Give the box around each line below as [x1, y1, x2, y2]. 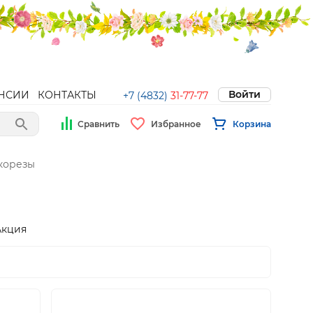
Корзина [233, 118, 271, 129]
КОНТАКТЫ [38, 89, 96, 101]
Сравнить [78, 118, 119, 129]
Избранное [151, 118, 201, 129]
